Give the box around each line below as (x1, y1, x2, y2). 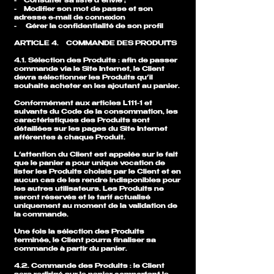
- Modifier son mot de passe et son (14, 6, 153, 13)
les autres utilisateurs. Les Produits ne (14, 186, 164, 193)
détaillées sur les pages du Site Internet (14, 126, 168, 133)
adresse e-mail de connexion (14, 15, 125, 21)
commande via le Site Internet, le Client (14, 66, 165, 73)
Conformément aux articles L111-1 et (14, 100, 152, 107)
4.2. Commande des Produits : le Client (14, 263, 165, 270)
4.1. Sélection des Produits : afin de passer (14, 57, 177, 64)
